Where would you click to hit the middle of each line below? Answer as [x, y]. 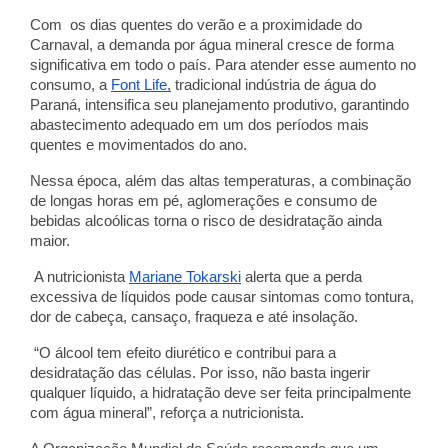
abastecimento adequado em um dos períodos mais [199, 125]
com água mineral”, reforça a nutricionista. [167, 413]
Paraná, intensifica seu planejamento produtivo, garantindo [219, 105]
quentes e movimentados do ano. [138, 145]
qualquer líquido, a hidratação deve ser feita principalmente [220, 393]
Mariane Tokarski [185, 277]
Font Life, [141, 85]
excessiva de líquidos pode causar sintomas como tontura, [222, 297]
